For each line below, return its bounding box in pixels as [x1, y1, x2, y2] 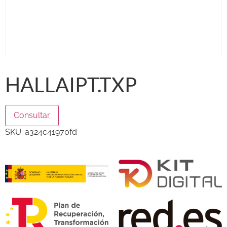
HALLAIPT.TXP [5, 72, 137, 97]
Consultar [14, 110, 50, 120]
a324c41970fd [25, 127, 77, 137]
